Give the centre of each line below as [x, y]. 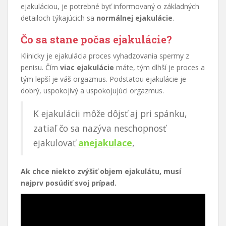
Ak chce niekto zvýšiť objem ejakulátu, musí [101, 172]
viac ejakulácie [87, 68]
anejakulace [105, 143]
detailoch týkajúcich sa [59, 18]
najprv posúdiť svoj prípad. [69, 183]
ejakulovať [56, 143]
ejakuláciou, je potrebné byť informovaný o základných [110, 7]
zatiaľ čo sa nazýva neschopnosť [100, 128]
